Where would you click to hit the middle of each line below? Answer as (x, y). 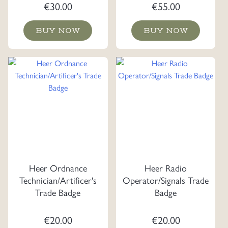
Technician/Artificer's (58, 180)
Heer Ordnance (58, 168)
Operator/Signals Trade (166, 180)
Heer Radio (166, 168)
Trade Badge (58, 192)
